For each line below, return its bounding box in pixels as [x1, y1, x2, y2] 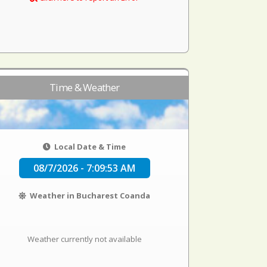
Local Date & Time [52, 141, 126, 152]
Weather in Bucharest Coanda [28, 190, 151, 201]
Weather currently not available [27, 234, 142, 244]
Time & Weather [49, 80, 120, 94]
